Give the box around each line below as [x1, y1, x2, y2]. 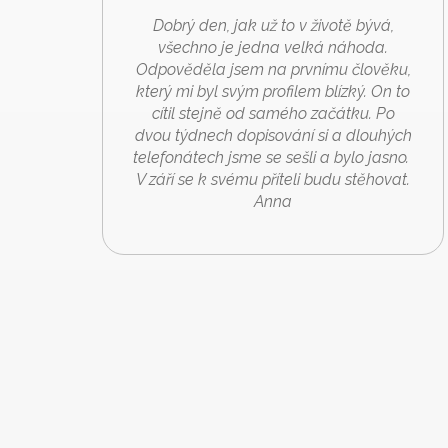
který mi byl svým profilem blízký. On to [136, 81, 410, 101]
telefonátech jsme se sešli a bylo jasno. [133, 147, 413, 167]
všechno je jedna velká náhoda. [158, 37, 388, 57]
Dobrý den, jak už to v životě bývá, [152, 15, 394, 35]
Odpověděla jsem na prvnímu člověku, [135, 59, 411, 79]
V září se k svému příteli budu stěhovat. [136, 169, 410, 189]
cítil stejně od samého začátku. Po [151, 103, 395, 123]
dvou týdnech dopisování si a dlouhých [134, 125, 412, 145]
